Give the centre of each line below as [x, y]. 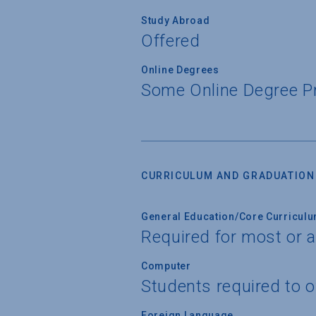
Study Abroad [176, 20]
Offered [171, 41]
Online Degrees [180, 69]
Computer [166, 266]
